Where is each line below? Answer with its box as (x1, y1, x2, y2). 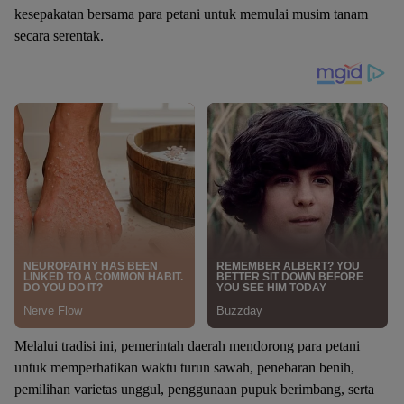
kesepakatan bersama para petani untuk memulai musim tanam (14, 6, 368, 22)
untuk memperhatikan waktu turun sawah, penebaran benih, (14, 360, 354, 375)
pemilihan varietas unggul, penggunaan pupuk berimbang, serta (14, 381, 374, 397)
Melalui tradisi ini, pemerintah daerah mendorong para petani (14, 338, 360, 353)
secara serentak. (14, 28, 104, 43)
